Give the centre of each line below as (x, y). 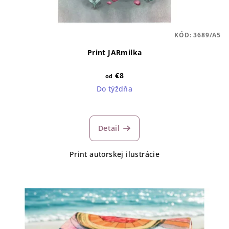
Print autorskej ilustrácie (114, 154)
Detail (109, 128)
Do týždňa (114, 88)
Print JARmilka (114, 52)
